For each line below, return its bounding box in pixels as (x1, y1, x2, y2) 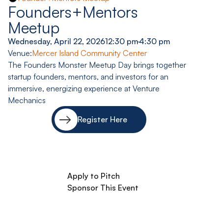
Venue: (8, 48, 32, 58)
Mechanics (8, 95, 46, 105)
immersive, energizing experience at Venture (8, 83, 160, 93)
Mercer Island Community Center (32, 48, 147, 58)
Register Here (78, 114, 128, 125)
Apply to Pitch (67, 170, 120, 181)
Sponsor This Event (67, 182, 139, 192)
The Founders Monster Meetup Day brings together (8, 60, 186, 70)
